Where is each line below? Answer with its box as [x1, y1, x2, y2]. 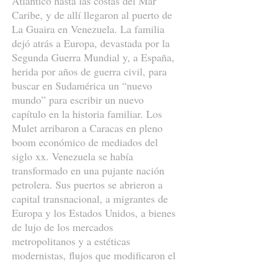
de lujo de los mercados [12, 220, 113, 234]
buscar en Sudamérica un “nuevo [12, 78, 152, 93]
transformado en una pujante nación [12, 163, 164, 177]
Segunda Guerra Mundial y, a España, [12, 50, 174, 64]
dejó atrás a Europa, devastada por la [12, 36, 170, 50]
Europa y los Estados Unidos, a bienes [12, 206, 176, 220]
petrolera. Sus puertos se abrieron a [12, 177, 163, 192]
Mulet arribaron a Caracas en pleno [12, 121, 163, 135]
